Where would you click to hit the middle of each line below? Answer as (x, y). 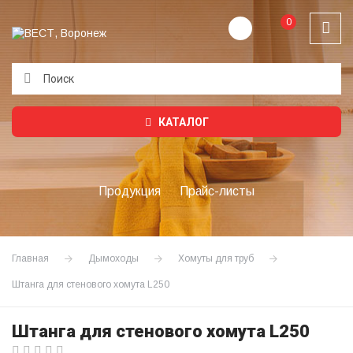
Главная (30, 258)
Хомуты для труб (216, 258)
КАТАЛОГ (182, 122)
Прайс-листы (217, 191)
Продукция (130, 191)
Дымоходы (113, 258)
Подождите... (72, 115)
